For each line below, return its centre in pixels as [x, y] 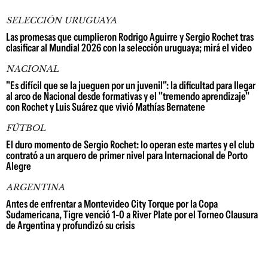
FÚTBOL [26, 128]
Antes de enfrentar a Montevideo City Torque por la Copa [112, 204]
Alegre [19, 166]
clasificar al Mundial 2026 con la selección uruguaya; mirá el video [129, 48]
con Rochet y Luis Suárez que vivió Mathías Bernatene [106, 107]
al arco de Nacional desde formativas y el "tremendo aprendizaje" [128, 96]
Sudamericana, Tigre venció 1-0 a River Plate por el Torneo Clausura [132, 215]
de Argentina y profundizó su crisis [70, 226]
